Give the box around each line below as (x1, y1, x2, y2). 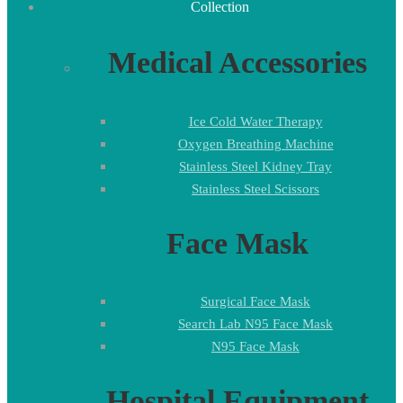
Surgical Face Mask (201, 294, 310, 309)
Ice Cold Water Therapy (188, 113, 323, 129)
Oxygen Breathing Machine (177, 136, 334, 151)
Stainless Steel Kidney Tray (179, 158, 332, 174)
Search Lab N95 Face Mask (178, 317, 333, 331)
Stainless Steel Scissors (192, 181, 319, 196)
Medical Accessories (108, 46, 367, 80)
